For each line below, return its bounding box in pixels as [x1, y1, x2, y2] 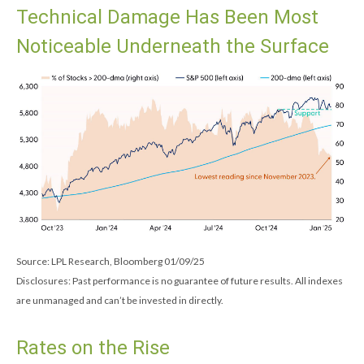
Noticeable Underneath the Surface [16, 35, 329, 58]
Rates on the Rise [16, 336, 170, 360]
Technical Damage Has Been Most [16, 6, 318, 28]
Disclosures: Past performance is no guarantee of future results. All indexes [16, 275, 343, 288]
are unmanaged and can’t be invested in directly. [16, 294, 223, 307]
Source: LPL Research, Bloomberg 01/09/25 [16, 255, 205, 268]
